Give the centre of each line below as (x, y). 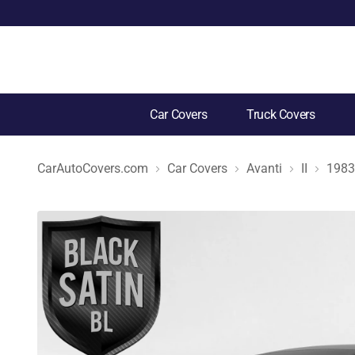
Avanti (264, 168)
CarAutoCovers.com (93, 168)
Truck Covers (281, 115)
